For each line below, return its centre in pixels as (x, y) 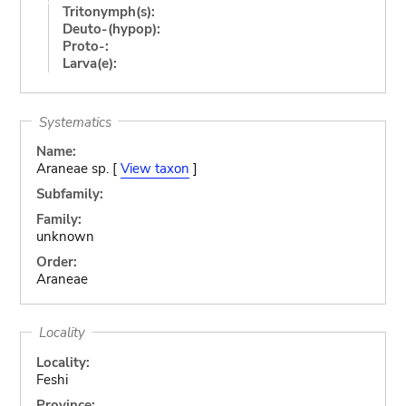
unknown (65, 237)
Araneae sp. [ (78, 169)
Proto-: (85, 46)
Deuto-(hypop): (111, 29)
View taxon (155, 169)
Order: (56, 262)
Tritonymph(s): (108, 11)
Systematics (75, 121)
